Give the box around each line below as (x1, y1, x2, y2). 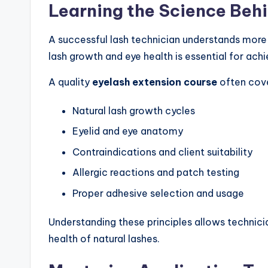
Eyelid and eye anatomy (72, 125, 183, 138)
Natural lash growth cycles (72, 105, 195, 117)
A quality (48, 76, 92, 89)
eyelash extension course (92, 76, 217, 89)
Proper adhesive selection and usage (72, 187, 244, 199)
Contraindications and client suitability (72, 145, 252, 158)
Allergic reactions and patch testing (72, 166, 239, 179)
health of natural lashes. (48, 232, 160, 245)
